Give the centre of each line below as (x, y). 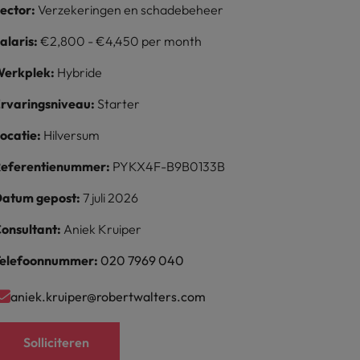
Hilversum (72, 135)
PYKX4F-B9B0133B (169, 166)
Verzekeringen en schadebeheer (131, 10)
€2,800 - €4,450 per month (121, 41)
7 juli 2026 (111, 198)
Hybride (80, 72)
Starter (119, 104)
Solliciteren (57, 342)
